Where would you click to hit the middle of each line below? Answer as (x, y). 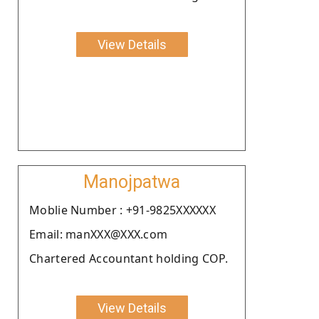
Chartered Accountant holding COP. (129, 258)
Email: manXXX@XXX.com (99, 234)
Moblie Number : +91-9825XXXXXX (122, 210)
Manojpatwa (132, 182)
